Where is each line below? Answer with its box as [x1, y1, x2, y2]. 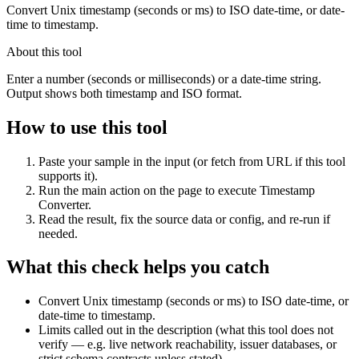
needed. [38, 226, 78, 240]
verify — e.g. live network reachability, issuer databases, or [38, 337, 337, 352]
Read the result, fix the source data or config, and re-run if [38, 212, 330, 226]
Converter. [38, 197, 91, 212]
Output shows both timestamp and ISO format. [6, 86, 242, 100]
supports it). [38, 168, 98, 183]
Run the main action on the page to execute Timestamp [38, 183, 315, 197]
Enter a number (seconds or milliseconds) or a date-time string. [6, 71, 321, 86]
